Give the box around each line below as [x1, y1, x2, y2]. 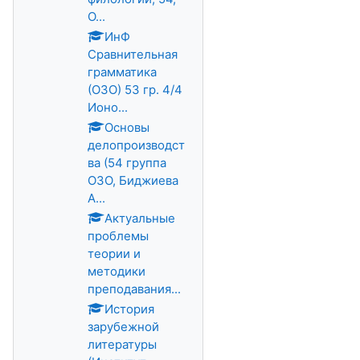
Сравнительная [88, 47, 178, 62]
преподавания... [88, 281, 181, 297]
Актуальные [104, 211, 175, 226]
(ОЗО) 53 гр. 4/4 [88, 82, 182, 97]
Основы [104, 120, 149, 135]
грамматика [88, 64, 157, 80]
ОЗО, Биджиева [88, 173, 178, 188]
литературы [88, 337, 157, 352]
